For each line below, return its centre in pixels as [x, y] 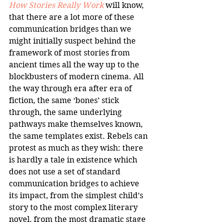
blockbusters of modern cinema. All [77, 76]
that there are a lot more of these [73, 17]
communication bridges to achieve [75, 183]
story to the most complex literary [74, 207]
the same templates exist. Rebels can [79, 136]
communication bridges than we [71, 29]
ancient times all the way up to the [75, 64]
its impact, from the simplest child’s [77, 195]
